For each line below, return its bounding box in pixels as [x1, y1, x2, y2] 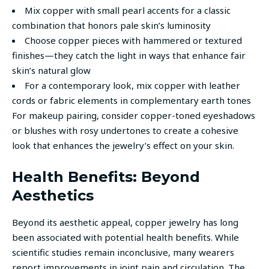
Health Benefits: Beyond [12, 168, 200, 186]
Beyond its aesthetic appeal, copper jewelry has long [12, 216, 238, 228]
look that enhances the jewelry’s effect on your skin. [12, 139, 234, 151]
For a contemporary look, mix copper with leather [25, 79, 240, 91]
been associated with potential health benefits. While [12, 231, 239, 243]
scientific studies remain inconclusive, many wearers [12, 246, 234, 258]
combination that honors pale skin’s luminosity [12, 19, 211, 31]
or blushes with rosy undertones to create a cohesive [12, 124, 238, 136]
